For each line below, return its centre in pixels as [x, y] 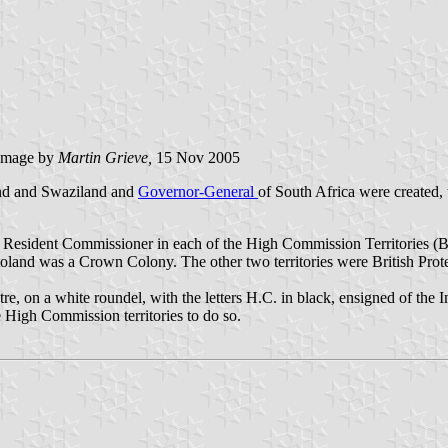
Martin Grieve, [105, 157]
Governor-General [198, 191]
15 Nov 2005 [196, 157]
